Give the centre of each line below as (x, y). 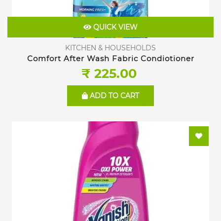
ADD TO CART (113, 96)
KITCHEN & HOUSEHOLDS (110, 48)
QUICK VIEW (114, 27)
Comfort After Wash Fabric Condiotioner (110, 58)
